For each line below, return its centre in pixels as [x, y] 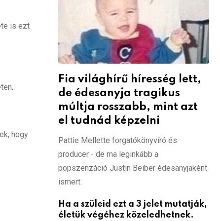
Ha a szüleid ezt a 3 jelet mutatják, [132, 204]
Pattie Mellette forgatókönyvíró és [118, 140]
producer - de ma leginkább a [108, 154]
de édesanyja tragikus [119, 93]
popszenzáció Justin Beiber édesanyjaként [133, 168]
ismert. [70, 182]
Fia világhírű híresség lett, [130, 79]
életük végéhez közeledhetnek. [126, 215]
